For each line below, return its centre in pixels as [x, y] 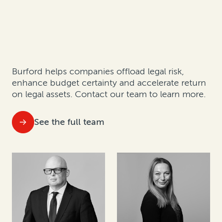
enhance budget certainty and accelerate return [109, 83]
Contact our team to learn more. [139, 94]
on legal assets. [42, 94]
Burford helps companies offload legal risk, [98, 72]
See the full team [69, 122]
